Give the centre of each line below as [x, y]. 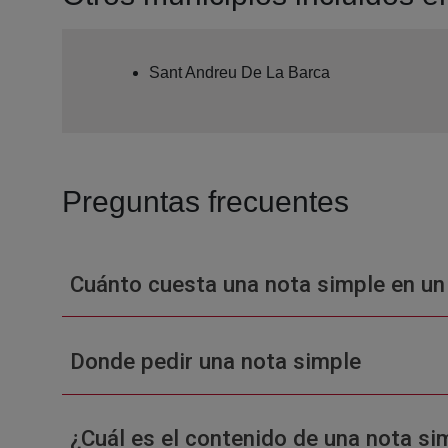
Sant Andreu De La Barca [239, 72]
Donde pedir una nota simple [215, 360]
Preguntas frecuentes [205, 201]
